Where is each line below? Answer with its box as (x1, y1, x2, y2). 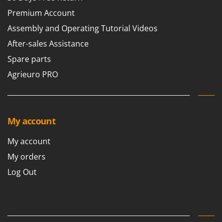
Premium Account (7, 7, 75, 19)
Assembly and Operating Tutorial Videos (7, 23, 158, 34)
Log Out (7, 166, 37, 178)
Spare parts (7, 54, 51, 65)
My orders (7, 151, 46, 163)
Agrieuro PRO (7, 69, 58, 80)
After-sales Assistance (7, 38, 89, 50)
